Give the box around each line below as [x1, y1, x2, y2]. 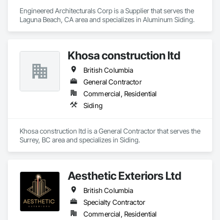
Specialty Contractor [83, 198, 145, 206]
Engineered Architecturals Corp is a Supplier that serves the [20, 6, 194, 15]
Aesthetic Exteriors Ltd [68, 169, 181, 182]
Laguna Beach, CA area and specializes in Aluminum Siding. [20, 15, 194, 24]
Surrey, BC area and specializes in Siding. [20, 136, 140, 144]
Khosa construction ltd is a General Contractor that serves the [20, 127, 200, 135]
